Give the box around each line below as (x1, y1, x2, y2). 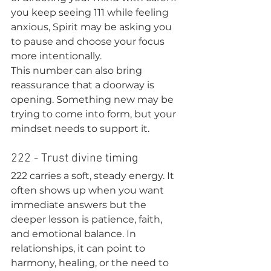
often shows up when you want (11, 184, 166, 196)
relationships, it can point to (11, 243, 148, 254)
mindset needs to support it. (11, 123, 149, 134)
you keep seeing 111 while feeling (11, 7, 171, 18)
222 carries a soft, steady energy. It (11, 170, 177, 181)
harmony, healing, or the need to (11, 257, 171, 269)
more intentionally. (11, 50, 102, 62)
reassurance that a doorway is (11, 79, 157, 91)
